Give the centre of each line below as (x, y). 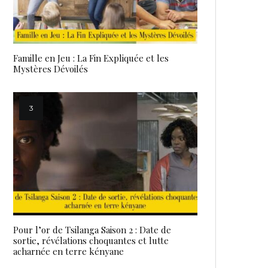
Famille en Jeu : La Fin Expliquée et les (91, 58)
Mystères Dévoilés (51, 69)
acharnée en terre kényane (68, 251)
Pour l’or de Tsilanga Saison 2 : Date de (92, 229)
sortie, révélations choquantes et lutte (91, 240)
